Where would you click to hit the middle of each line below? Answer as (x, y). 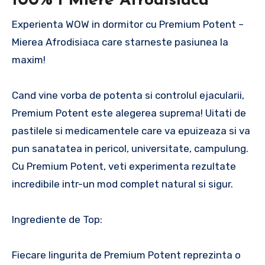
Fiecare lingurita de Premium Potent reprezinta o (126, 255)
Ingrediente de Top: (57, 219)
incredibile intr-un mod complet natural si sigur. (122, 184)
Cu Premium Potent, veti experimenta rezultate (124, 166)
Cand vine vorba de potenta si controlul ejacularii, (128, 95)
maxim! (29, 59)
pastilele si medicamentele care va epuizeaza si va (131, 130)
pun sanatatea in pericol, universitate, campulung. (130, 148)
